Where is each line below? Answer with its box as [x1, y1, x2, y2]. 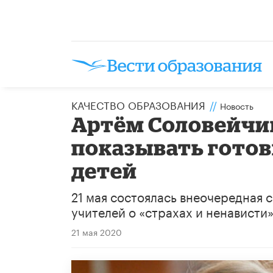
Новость [220, 98, 253, 112]
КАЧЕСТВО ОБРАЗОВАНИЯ [71, 96, 205, 112]
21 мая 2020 [71, 224, 122, 238]
